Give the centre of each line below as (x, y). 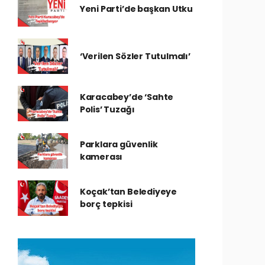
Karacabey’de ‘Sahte (127, 97)
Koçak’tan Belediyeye (128, 192)
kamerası (101, 157)
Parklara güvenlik (119, 144)
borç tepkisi (106, 204)
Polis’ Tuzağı (107, 109)
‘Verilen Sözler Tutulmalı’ (135, 56)
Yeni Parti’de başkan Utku (136, 9)
